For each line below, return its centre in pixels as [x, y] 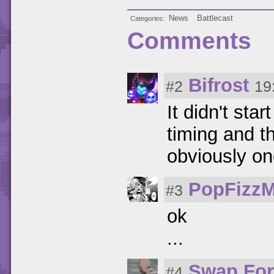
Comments [189, 40]
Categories [146, 18]
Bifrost [219, 85]
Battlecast [215, 18]
